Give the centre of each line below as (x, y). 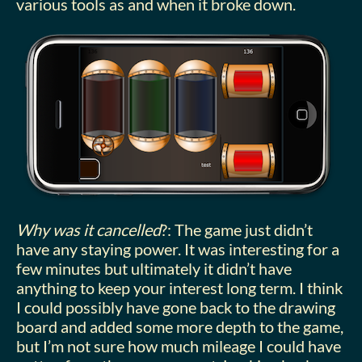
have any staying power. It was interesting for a (178, 249)
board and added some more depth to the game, (180, 326)
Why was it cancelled (88, 229)
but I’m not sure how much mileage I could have (179, 346)
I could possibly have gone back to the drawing (176, 307)
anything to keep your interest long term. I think (179, 288)
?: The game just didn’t (237, 229)
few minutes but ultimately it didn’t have (154, 268)
